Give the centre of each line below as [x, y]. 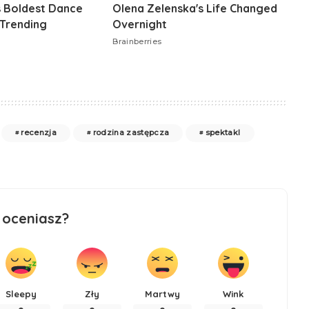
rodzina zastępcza [131, 133]
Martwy [163, 293]
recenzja [39, 133]
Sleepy [21, 293]
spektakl [223, 133]
